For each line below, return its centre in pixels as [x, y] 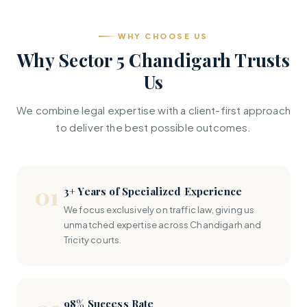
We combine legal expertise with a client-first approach [153, 110]
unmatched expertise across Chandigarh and [163, 225]
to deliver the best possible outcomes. [153, 127]
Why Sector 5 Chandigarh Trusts [153, 60]
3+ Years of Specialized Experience [153, 191]
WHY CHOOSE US [163, 36]
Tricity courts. [93, 240]
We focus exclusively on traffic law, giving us [159, 210]
